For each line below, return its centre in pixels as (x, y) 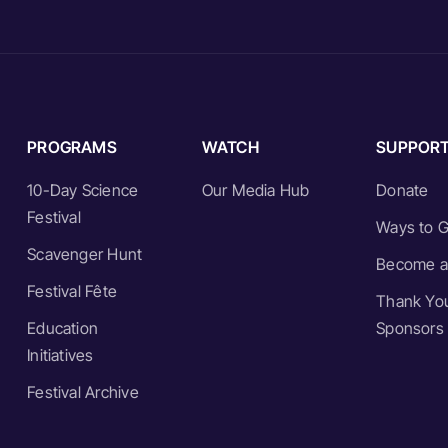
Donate (402, 189)
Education (63, 327)
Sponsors (410, 327)
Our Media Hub (255, 189)
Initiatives (60, 354)
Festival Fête (72, 290)
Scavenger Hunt (85, 253)
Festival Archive (83, 391)
